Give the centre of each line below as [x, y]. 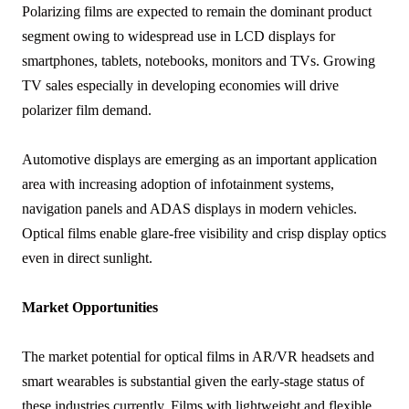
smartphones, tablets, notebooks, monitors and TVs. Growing [199, 61]
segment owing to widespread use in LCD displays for [178, 37]
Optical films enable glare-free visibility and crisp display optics [204, 234]
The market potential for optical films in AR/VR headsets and [198, 357]
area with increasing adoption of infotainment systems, [178, 184]
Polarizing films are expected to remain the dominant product [197, 12]
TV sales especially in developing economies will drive [180, 86]
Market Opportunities [90, 308]
